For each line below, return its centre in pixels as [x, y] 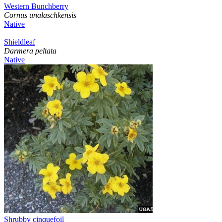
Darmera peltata [30, 51]
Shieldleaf [20, 42]
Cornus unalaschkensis [40, 15]
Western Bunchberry [36, 6]
